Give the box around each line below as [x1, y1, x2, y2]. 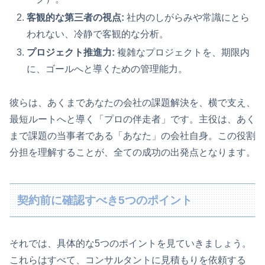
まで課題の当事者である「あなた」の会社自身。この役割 [9, 130, 256, 141]
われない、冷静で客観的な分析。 [27, 28, 169, 39]
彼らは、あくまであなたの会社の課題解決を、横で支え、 [9, 97, 256, 108]
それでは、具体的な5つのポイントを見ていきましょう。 [9, 238, 251, 249]
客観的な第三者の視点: [27, 12, 125, 22]
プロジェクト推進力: [27, 47, 115, 58]
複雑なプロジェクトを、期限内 [115, 47, 250, 58]
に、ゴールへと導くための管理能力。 [27, 64, 188, 75]
